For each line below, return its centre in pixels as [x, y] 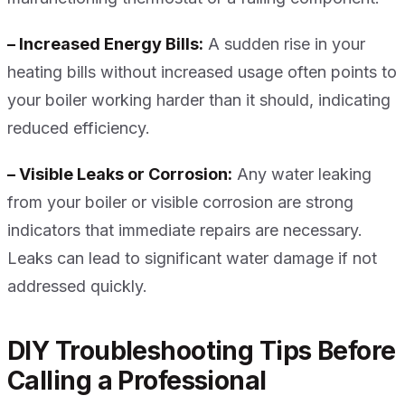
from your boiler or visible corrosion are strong [180, 202]
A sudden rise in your [284, 44]
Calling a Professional [137, 381]
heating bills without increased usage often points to [202, 72]
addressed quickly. [77, 287]
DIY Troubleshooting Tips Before [202, 351]
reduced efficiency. [79, 128]
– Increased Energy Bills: [105, 44]
